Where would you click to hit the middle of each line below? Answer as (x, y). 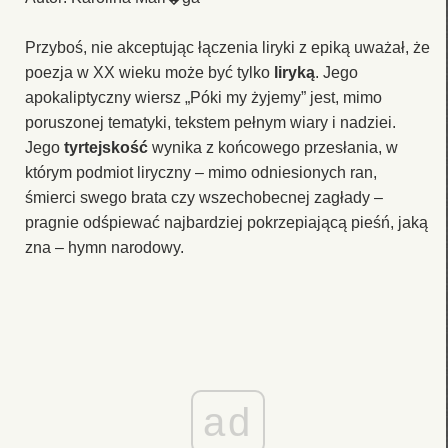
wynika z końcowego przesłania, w (273, 147)
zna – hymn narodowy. (104, 247)
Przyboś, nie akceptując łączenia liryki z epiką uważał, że (227, 47)
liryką (294, 72)
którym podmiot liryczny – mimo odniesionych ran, (201, 172)
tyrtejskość (106, 147)
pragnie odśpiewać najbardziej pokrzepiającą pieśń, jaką (226, 222)
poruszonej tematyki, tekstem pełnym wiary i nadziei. (210, 122)
